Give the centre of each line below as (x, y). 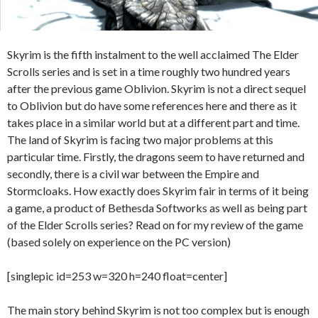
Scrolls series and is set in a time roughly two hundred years (149, 71)
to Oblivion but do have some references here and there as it (152, 105)
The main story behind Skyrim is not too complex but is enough (158, 310)
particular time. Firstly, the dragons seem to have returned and (156, 157)
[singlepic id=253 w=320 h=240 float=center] (117, 276)
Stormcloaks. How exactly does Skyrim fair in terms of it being (158, 191)
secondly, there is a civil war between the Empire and (133, 174)
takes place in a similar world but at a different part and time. (153, 122)
